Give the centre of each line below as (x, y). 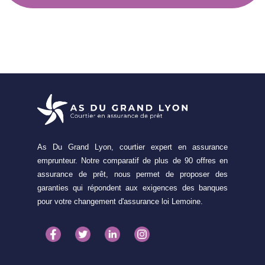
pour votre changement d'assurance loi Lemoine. (120, 201)
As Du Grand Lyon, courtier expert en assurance (132, 147)
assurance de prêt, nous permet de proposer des (132, 174)
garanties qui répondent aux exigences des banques (132, 188)
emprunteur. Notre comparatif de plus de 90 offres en (132, 160)
